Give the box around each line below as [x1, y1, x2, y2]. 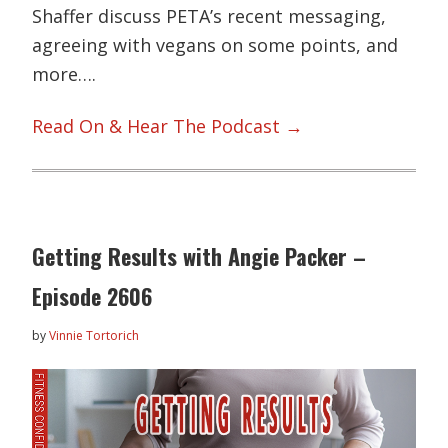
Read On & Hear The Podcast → [32, 113, 304, 138]
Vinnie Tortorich [49, 327, 140, 345]
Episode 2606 [32, 280, 153, 313]
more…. [32, 62, 97, 87]
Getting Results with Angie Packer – [32, 240, 367, 273]
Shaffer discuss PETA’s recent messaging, [32, 4, 387, 29]
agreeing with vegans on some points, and [32, 33, 399, 58]
